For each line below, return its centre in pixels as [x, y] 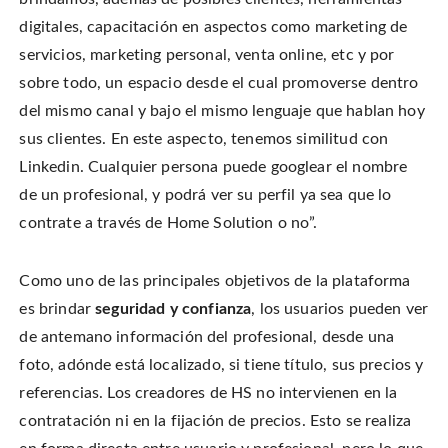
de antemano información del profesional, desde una [206, 337]
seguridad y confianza [173, 309]
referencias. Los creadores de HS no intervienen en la [208, 393]
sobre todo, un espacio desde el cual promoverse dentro [219, 83]
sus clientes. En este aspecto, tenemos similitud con [204, 139]
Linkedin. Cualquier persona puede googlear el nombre [213, 167]
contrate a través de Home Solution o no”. [168, 223]
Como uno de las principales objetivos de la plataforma [215, 281]
